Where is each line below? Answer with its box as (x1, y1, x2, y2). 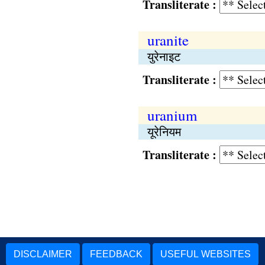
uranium (147, 105, 197, 125)
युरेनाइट (147, 49, 180, 64)
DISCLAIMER (14, 249, 72, 259)
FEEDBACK (90, 249, 143, 259)
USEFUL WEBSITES (160, 249, 251, 259)
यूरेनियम (147, 124, 181, 140)
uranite (147, 30, 189, 50)
